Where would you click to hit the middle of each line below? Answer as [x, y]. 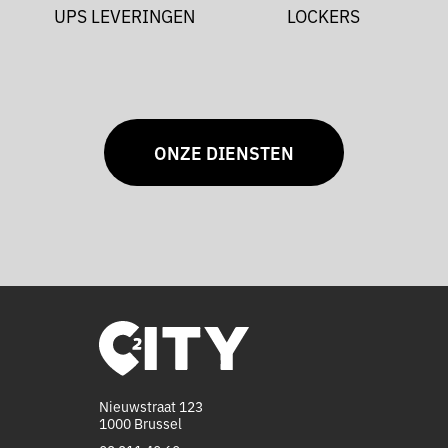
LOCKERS [323, 16]
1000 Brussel [140, 423]
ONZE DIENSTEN [224, 153]
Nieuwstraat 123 [150, 406]
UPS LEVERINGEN [124, 16]
